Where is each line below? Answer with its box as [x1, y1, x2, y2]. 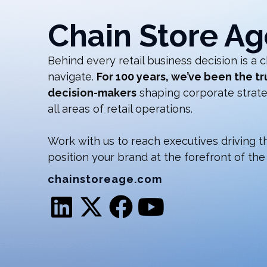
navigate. [48, 70, 97, 83]
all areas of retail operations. [48, 103, 193, 116]
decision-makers [48, 86, 136, 100]
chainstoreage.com [48, 173, 162, 186]
